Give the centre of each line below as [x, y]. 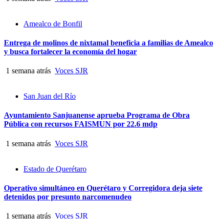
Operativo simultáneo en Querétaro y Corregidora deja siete [103, 188]
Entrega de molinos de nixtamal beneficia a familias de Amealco [109, 43]
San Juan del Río [50, 96]
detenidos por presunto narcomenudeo [68, 197]
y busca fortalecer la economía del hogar [70, 51]
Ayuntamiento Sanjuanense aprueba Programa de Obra [97, 115]
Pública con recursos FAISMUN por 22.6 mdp [81, 124]
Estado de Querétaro [55, 169]
